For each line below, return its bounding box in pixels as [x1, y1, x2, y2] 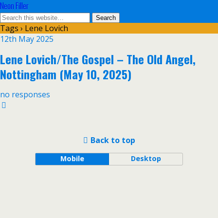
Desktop [130, 154, 161, 163]
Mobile [60, 154, 84, 163]
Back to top [90, 135, 135, 145]
